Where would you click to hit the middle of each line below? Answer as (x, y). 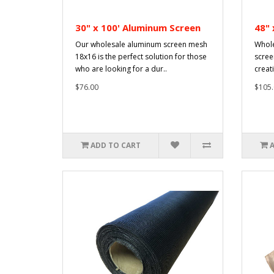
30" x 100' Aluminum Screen (138, 27)
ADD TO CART (116, 145)
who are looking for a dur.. (121, 68)
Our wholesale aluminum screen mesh (141, 44)
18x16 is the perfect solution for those (141, 56)
